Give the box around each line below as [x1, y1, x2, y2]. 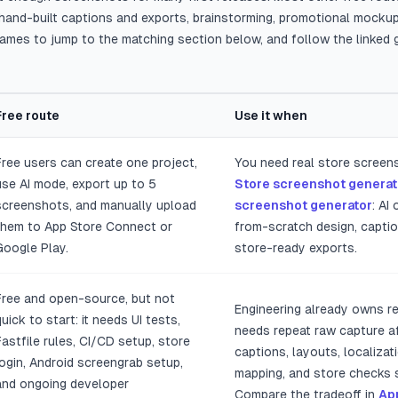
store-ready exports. [235, 241, 357, 256]
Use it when [235, 108, 307, 123]
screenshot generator [235, 198, 372, 213]
